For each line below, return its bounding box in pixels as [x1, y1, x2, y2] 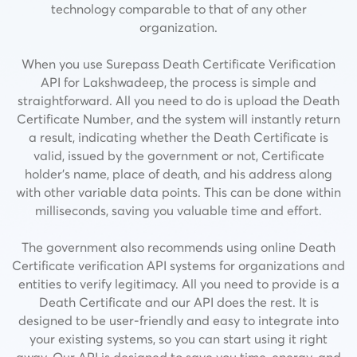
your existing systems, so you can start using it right [29, 330, 328, 347]
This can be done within [201, 183, 341, 200]
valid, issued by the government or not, [33, 147, 261, 163]
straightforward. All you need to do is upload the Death [18, 92, 339, 108]
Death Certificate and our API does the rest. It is [38, 293, 319, 310]
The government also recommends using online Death [22, 238, 335, 255]
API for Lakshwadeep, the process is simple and [41, 73, 316, 90]
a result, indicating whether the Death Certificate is [29, 128, 328, 145]
